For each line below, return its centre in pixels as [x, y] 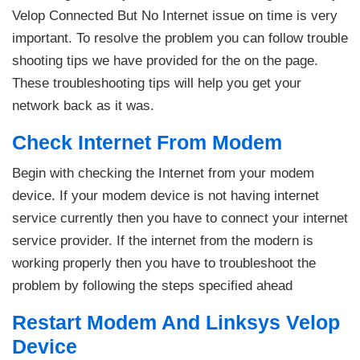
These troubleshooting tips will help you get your [157, 83]
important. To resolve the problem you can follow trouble [180, 38]
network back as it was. [85, 105]
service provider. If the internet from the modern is [163, 240]
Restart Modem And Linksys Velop [176, 322]
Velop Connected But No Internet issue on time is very [175, 15]
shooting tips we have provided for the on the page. [165, 60]
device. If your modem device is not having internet [166, 195]
